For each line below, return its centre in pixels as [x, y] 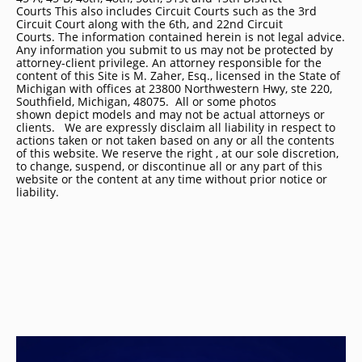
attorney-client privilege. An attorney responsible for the [169, 63]
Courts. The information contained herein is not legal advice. [181, 37]
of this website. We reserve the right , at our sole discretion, [177, 153]
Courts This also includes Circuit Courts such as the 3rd [166, 11]
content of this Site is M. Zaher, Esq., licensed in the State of [178, 76]
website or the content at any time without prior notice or [172, 179]
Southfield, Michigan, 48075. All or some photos [146, 101]
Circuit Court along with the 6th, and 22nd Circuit [149, 24]
